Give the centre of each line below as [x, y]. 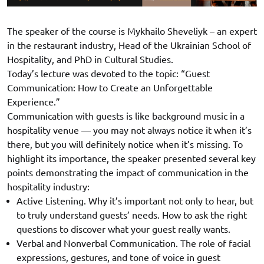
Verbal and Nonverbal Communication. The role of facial [133, 244]
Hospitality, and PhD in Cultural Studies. [90, 60]
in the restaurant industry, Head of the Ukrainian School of [129, 46]
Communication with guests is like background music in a [126, 116]
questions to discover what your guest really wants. [123, 230]
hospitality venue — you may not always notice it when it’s [129, 131]
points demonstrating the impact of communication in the [128, 173]
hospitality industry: [48, 187]
